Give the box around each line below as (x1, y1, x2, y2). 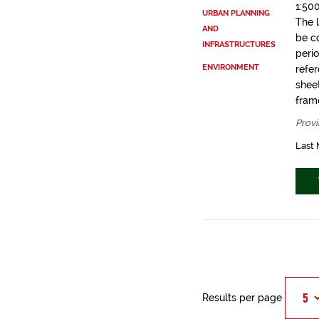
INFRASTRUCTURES (202, 40, 276, 49)
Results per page (202, 292, 282, 303)
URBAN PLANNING (202, 9, 270, 18)
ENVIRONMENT (202, 63, 259, 72)
